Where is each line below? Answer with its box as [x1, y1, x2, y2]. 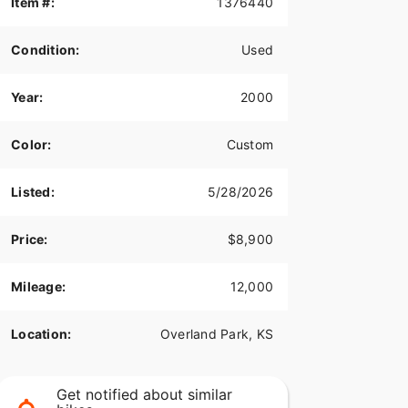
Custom [226, 137, 273, 153]
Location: [11, 326, 72, 342]
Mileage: [11, 279, 66, 295]
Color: [11, 137, 52, 153]
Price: [11, 231, 48, 248]
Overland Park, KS [159, 326, 273, 342]
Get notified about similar [56, 385, 232, 404]
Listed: [11, 184, 55, 200]
